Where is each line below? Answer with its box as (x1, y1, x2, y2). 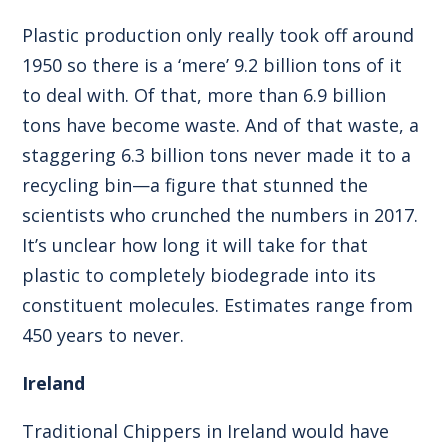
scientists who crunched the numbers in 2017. (22, 202, 419, 227)
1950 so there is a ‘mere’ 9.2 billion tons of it (22, 52, 403, 77)
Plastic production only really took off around (22, 22, 415, 47)
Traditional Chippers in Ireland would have (22, 418, 390, 443)
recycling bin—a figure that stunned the (22, 172, 369, 197)
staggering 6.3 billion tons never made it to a (22, 142, 412, 167)
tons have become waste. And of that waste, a (22, 112, 420, 137)
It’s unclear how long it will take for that (22, 232, 369, 257)
